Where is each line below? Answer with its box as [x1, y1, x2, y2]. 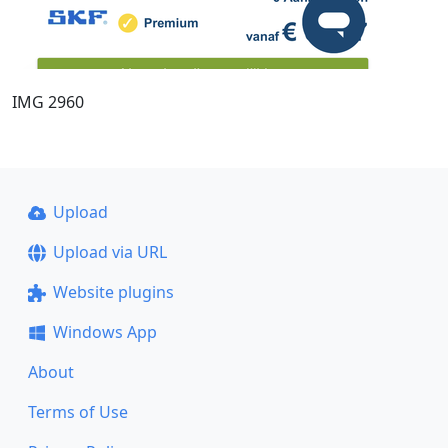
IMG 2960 [12, 91, 84, 113]
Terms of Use [28, 401, 128, 423]
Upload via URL [52, 241, 167, 263]
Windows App [52, 321, 157, 343]
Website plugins [52, 281, 174, 303]
